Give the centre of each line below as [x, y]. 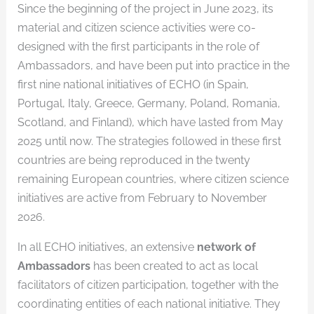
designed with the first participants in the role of [138, 46]
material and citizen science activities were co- [136, 27]
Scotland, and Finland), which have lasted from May [150, 122]
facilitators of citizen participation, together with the [148, 285]
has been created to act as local [174, 266]
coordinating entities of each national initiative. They [149, 303]
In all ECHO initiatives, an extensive [105, 247]
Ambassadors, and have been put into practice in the [153, 65]
